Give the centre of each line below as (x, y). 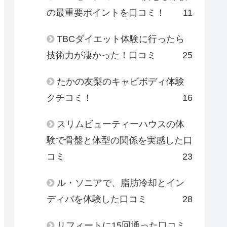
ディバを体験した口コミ (97, 199)
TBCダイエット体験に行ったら (121, 39)
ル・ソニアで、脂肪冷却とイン (121, 183)
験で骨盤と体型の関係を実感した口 (120, 140)
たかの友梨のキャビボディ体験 (121, 81)
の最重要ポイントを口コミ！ (106, 12)
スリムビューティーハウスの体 (121, 124)
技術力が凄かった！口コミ (101, 55)
